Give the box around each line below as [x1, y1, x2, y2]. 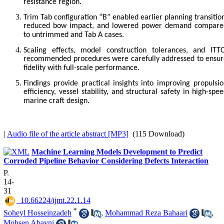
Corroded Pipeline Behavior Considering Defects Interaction [3, 156, 208, 165]
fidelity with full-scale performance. [23, 63, 139, 72]
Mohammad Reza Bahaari [105, 208, 187, 217]
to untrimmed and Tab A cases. [23, 30, 124, 39]
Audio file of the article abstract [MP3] [7, 129, 128, 138]
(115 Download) [128, 129, 184, 138]
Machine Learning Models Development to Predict [31, 147, 202, 156]
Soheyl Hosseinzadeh [3, 208, 71, 217]
